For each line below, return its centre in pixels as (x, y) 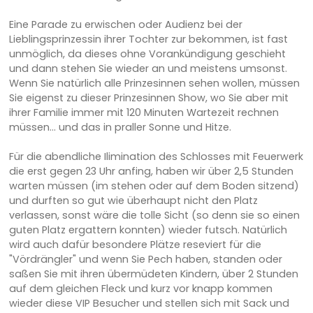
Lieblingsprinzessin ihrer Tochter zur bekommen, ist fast (148, 39)
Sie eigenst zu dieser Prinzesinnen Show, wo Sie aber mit (148, 97)
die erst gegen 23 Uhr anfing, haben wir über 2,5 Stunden (151, 171)
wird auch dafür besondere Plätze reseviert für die (135, 244)
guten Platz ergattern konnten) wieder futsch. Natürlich (148, 230)
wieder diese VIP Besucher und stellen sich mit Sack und (149, 303)
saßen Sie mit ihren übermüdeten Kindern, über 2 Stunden (153, 274)
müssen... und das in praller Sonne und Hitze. (120, 127)
